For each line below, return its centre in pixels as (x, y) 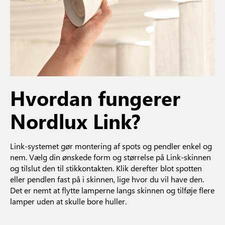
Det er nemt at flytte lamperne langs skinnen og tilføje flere (112, 190)
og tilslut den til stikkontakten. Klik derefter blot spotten (106, 168)
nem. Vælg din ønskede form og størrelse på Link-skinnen (110, 157)
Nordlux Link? (75, 121)
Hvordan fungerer (95, 97)
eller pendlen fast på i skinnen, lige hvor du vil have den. (107, 179)
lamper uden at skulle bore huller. (68, 201)
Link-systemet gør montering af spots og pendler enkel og (111, 146)
